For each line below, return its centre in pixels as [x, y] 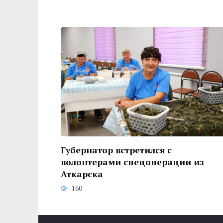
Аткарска [82, 174]
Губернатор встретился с [116, 150]
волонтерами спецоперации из [132, 162]
